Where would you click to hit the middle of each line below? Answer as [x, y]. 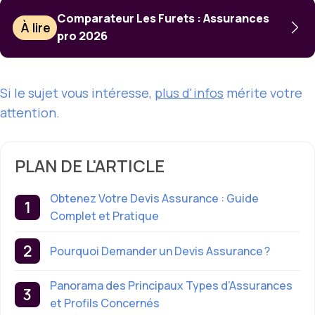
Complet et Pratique [104, 216]
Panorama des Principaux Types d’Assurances [171, 286]
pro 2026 [83, 36]
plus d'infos [189, 93]
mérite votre [263, 93]
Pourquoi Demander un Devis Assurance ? [160, 251]
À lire [36, 28]
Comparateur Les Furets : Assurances [163, 19]
